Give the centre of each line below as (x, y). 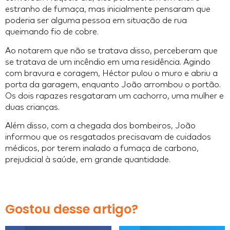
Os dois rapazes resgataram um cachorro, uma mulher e (114, 96)
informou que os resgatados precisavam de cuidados (108, 137)
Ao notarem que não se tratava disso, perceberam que (111, 51)
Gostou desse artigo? (72, 209)
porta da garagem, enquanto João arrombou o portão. (113, 84)
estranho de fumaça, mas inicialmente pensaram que (108, 9)
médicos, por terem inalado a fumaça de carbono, (102, 148)
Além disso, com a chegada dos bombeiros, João (100, 126)
